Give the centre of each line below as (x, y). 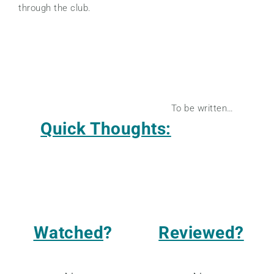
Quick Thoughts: (106, 129)
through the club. (55, 8)
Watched (68, 233)
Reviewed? (201, 233)
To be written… (202, 108)
